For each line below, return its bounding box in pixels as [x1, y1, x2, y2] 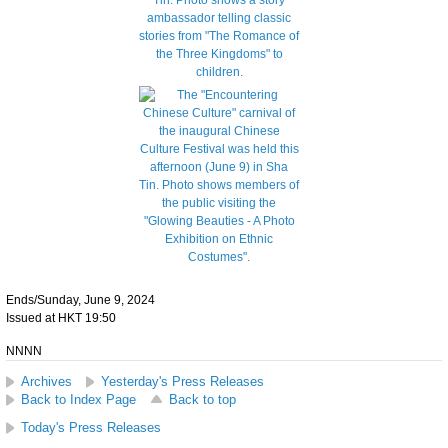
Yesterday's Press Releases [101, 373, 264, 389]
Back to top [169, 391, 236, 407]
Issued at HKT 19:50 [6, 310, 116, 325]
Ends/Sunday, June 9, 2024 [6, 292, 155, 307]
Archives [21, 373, 72, 389]
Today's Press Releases [21, 419, 161, 435]
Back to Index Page [21, 391, 136, 407]
